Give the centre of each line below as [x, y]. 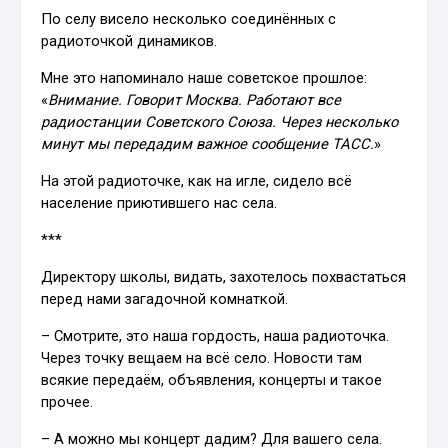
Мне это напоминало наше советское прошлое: [204, 77]
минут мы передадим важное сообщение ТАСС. [208, 143]
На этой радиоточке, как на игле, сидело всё [197, 180]
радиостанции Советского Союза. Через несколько [220, 121]
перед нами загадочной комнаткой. [165, 298]
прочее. [67, 401]
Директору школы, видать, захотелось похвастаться [224, 276]
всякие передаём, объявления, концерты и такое [212, 379]
